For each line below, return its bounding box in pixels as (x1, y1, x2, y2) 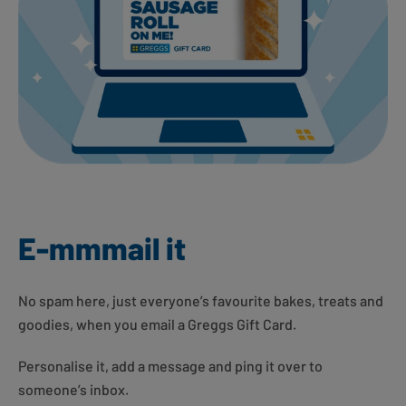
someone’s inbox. (18, 381, 129, 399)
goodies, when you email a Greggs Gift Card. (18, 315, 296, 333)
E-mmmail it (18, 229, 186, 267)
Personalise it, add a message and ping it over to (18, 357, 323, 375)
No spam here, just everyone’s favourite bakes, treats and (18, 292, 383, 310)
